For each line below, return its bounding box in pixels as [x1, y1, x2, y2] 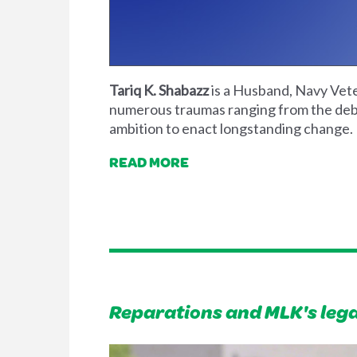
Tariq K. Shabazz [109, 81, 209, 100]
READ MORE [109, 151, 189, 173]
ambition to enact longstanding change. [109, 120, 353, 138]
